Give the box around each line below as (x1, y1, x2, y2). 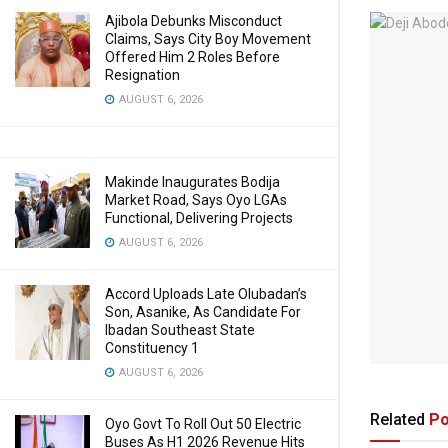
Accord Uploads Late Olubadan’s (105, 286, 307, 302)
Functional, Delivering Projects (105, 210, 293, 226)
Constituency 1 (105, 340, 199, 356)
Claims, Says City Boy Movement (105, 31, 311, 47)
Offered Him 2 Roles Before (105, 49, 280, 65)
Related (370, 410, 425, 430)
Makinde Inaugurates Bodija (105, 174, 280, 190)
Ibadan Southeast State (105, 322, 255, 338)
